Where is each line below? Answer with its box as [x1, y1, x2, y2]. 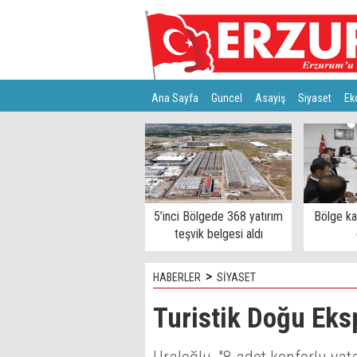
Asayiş [255, 92, 285, 104]
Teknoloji [195, 124, 236, 136]
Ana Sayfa [151, 92, 198, 104]
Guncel [211, 92, 242, 104]
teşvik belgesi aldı [174, 226, 263, 241]
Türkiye [151, 124, 182, 136]
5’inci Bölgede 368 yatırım [154, 209, 283, 224]
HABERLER [153, 271, 201, 284]
